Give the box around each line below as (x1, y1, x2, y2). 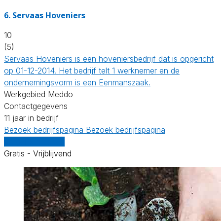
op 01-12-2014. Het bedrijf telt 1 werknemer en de (4, 65, 180, 75)
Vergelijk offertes (4, 136, 65, 147)
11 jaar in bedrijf (4, 112, 59, 123)
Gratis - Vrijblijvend (4, 148, 72, 158)
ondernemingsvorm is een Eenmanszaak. (4, 77, 150, 87)
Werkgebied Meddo (4, 89, 73, 99)
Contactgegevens (4, 101, 68, 111)
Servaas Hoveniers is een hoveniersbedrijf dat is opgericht (4, 53, 214, 64)
